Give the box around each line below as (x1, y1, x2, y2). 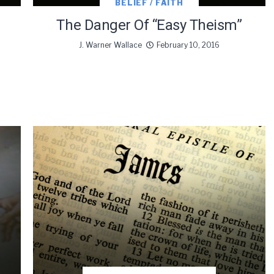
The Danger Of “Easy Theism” (56, 17, 242, 34)
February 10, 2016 (157, 40, 220, 50)
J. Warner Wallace (79, 40, 142, 50)
